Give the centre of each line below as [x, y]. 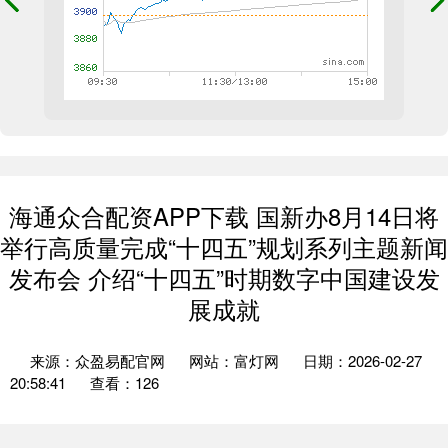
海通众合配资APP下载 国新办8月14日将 [224, 216]
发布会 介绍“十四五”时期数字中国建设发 [224, 278]
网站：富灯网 [234, 360]
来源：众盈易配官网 [99, 360]
